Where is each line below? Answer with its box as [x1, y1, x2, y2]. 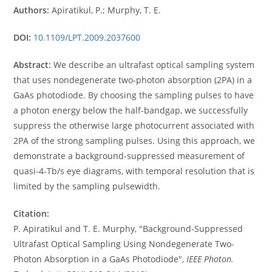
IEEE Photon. [186, 253, 234, 265]
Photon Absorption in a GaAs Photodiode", [13, 253, 187, 265]
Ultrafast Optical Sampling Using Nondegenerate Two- [13, 238, 235, 250]
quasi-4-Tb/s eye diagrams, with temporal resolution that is [13, 165, 255, 177]
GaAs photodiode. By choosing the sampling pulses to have [13, 89, 254, 101]
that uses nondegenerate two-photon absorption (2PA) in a [13, 74, 253, 86]
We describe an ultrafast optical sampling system [51, 59, 255, 70]
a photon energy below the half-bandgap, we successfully [13, 104, 248, 116]
